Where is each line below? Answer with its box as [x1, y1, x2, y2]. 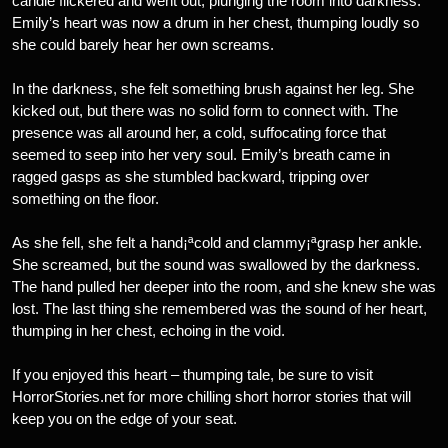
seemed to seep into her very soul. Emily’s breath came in [12, 146, 390, 163]
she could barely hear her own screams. [12, 36, 274, 53]
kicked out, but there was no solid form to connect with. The [12, 102, 398, 119]
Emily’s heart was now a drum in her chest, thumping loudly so [12, 14, 419, 31]
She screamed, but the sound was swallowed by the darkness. [12, 256, 420, 273]
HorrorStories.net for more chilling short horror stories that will [12, 388, 411, 405]
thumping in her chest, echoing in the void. [12, 322, 285, 339]
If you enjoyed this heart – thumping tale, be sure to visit [12, 366, 373, 383]
